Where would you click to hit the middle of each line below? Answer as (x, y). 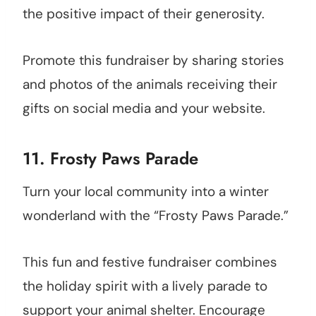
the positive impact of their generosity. (144, 14)
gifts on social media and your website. (144, 109)
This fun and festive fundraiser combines (150, 262)
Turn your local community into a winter (146, 192)
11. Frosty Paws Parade (110, 159)
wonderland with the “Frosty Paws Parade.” (156, 216)
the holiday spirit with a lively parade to (145, 286)
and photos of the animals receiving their (150, 85)
